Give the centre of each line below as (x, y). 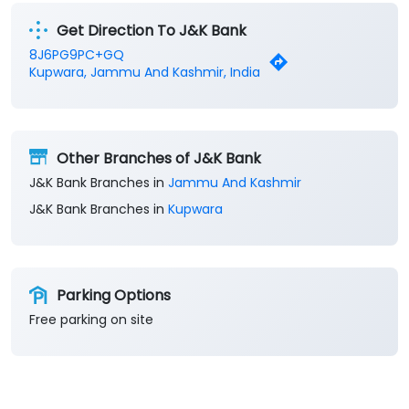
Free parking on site (91, 320)
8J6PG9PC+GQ (77, 55)
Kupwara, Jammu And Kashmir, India (145, 73)
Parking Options (114, 295)
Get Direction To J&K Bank (152, 30)
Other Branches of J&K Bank (159, 158)
